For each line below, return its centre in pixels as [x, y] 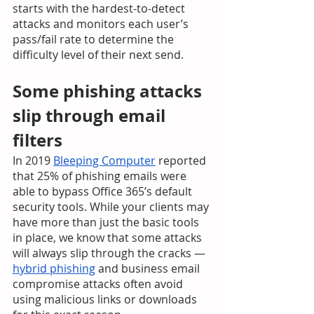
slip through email [91, 116]
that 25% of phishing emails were [101, 176]
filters [37, 140]
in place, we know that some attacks [109, 238]
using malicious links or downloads [106, 299]
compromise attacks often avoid [99, 284]
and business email [149, 268]
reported [182, 161]
